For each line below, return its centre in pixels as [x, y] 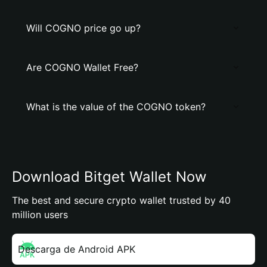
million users [40, 215]
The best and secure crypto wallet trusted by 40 [121, 200]
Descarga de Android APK [77, 249]
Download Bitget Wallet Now [109, 177]
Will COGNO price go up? [83, 28]
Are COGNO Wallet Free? [82, 67]
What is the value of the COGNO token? [116, 107]
